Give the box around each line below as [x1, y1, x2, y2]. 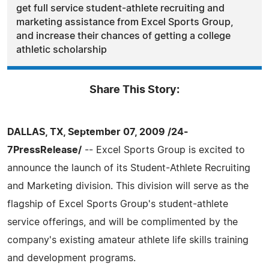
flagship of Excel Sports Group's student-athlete [7, 199, 228, 209]
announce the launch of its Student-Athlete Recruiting [7, 163, 250, 173]
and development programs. [7, 253, 136, 263]
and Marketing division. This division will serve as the [7, 181, 249, 191]
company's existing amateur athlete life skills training [7, 235, 249, 245]
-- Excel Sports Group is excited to [82, 145, 245, 155]
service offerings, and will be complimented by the [7, 217, 238, 227]
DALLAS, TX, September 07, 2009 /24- [7, 127, 189, 137]
